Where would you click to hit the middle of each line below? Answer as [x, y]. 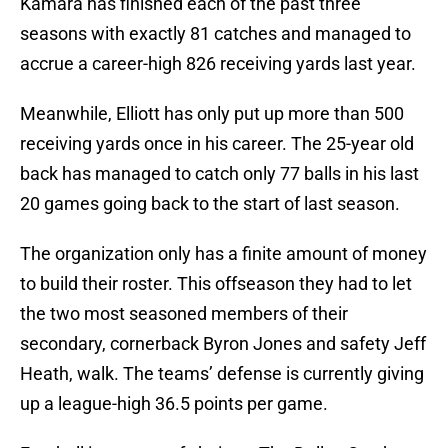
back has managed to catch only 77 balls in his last [219, 174]
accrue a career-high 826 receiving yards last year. [218, 64]
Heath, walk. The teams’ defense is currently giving [222, 374]
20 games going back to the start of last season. [210, 204]
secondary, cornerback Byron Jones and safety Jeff [223, 344]
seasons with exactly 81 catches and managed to [215, 34]
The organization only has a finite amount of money [223, 254]
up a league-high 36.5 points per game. [174, 404]
